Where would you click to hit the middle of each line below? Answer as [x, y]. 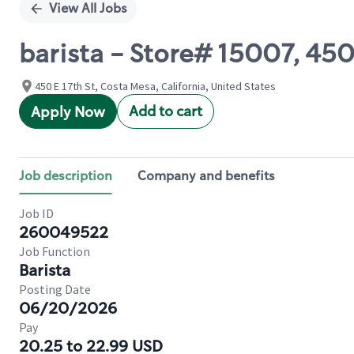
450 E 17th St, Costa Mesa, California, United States [155, 86]
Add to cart [166, 111]
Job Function [55, 251]
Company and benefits [206, 176]
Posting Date [55, 289]
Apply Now [68, 112]
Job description [66, 176]
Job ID [36, 213]
